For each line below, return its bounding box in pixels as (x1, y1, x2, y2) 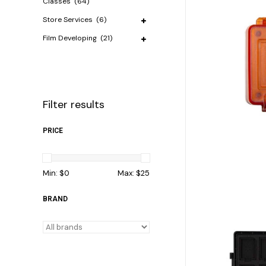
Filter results (43, 97, 104, 112)
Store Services (43, 15, 94, 24)
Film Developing (43, 33, 99, 43)
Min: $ (43, 168, 64, 178)
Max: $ (118, 168, 141, 178)
